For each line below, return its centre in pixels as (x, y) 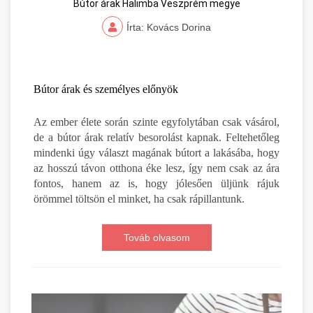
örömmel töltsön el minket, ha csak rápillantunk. (139, 199)
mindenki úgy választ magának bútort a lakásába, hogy (156, 153)
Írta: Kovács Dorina (169, 28)
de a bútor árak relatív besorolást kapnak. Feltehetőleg (156, 138)
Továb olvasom (156, 238)
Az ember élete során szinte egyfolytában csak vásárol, (156, 122)
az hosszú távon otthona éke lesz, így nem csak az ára (156, 168)
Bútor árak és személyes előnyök (106, 89)
